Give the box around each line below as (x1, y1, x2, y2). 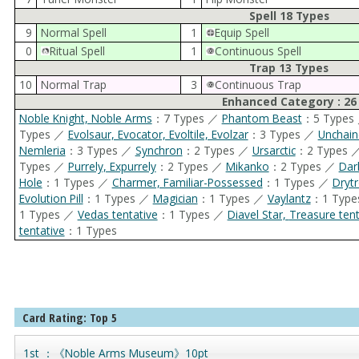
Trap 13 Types (249, 59, 329, 75)
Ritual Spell (49, 42, 105, 58)
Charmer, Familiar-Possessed (111, 174, 263, 190)
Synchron (135, 142, 183, 158)
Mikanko (225, 158, 269, 174)
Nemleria (18, 142, 66, 158)
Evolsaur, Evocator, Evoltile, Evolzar (67, 126, 248, 142)
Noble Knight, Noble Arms (18, 110, 152, 126)
